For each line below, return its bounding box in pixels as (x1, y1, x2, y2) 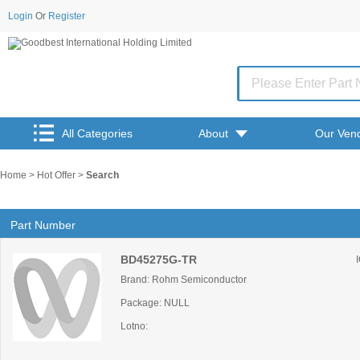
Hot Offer (37, 170, 78, 181)
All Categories (62, 127, 133, 140)
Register (48, 10, 85, 22)
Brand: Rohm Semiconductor (121, 274, 247, 285)
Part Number (10, 219, 76, 231)
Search (86, 170, 119, 181)
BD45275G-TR (121, 253, 197, 266)
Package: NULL (121, 297, 190, 309)
